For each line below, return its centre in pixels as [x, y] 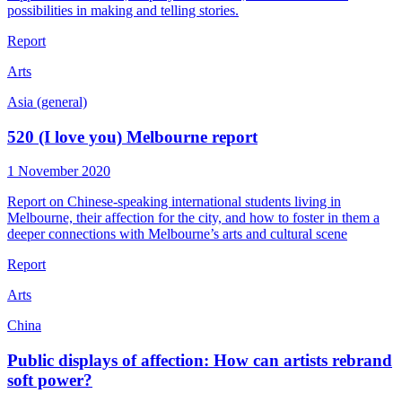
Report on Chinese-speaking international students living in [174, 202]
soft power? [50, 380]
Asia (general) [47, 101]
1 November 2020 [59, 171]
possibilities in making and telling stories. [123, 10]
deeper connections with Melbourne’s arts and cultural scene [177, 234]
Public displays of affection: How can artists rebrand [200, 360]
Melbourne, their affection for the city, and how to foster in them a [193, 218]
